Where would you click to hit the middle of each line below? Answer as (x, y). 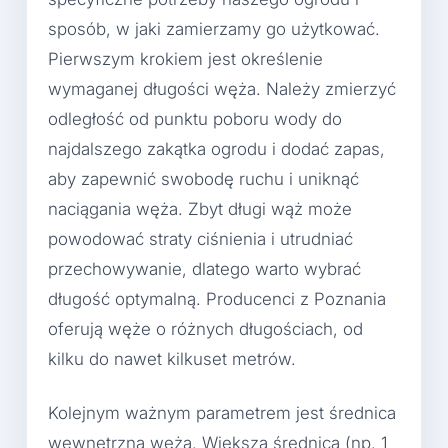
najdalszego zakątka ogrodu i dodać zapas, (216, 149)
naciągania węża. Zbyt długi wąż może (200, 209)
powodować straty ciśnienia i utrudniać (200, 239)
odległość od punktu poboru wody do (195, 119)
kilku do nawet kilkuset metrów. (172, 359)
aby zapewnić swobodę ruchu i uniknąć (203, 179)
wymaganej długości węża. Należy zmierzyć (222, 89)
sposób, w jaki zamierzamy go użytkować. (214, 29)
